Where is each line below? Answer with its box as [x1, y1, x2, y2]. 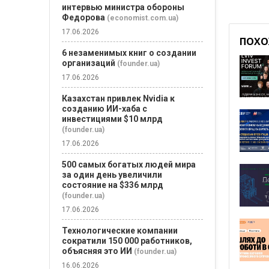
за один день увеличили [62, 170, 162, 180]
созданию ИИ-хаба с [62, 104, 147, 113]
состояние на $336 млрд [62, 180, 163, 190]
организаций [62, 58, 115, 68]
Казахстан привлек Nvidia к [62, 94, 175, 103]
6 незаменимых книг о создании [62, 48, 196, 58]
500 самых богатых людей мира [62, 160, 196, 169]
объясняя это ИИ [62, 246, 132, 256]
